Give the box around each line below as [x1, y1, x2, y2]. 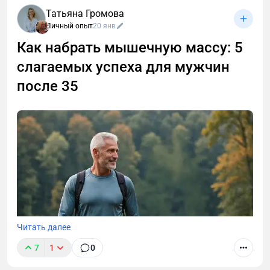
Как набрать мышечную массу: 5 [17, 39, 243, 57]
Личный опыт [46, 22, 93, 31]
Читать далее [17, 222, 71, 233]
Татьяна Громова [46, 8, 124, 20]
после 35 [17, 78, 78, 95]
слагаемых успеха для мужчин [17, 58, 230, 76]
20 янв [93, 22, 116, 31]
